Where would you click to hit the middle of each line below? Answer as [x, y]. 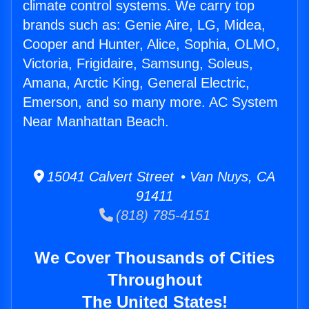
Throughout [154, 280]
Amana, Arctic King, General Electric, [136, 83]
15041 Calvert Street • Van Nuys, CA [160, 177]
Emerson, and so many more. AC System [150, 102]
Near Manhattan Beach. [96, 122]
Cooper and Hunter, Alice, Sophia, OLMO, [151, 44]
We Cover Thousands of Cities [154, 258]
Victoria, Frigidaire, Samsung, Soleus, [138, 64]
